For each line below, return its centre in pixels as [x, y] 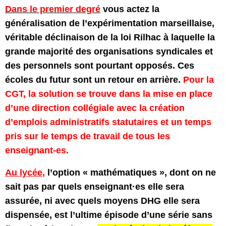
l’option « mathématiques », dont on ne [130, 173]
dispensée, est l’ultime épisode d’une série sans [109, 215]
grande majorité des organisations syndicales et [109, 51]
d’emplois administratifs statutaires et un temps [108, 122]
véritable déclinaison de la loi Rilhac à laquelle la [110, 37]
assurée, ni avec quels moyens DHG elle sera [102, 201]
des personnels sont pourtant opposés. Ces [100, 66]
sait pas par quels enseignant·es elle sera [95, 187]
